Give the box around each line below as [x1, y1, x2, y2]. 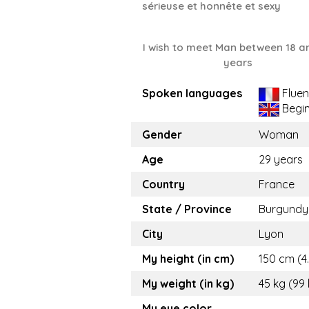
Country [142, 177, 185, 191]
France [259, 177, 295, 191]
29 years [259, 152, 303, 166]
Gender [142, 128, 182, 141]
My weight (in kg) [142, 277, 234, 290]
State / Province [142, 202, 232, 216]
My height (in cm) [142, 252, 234, 266]
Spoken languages [142, 86, 242, 100]
